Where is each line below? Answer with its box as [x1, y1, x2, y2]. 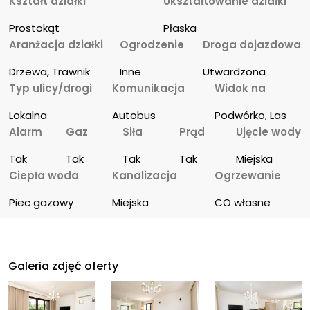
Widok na [215, 81, 266, 96]
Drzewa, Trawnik [9, 64, 91, 80]
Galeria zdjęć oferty [8, 258, 118, 275]
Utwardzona [202, 64, 266, 80]
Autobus [111, 108, 156, 123]
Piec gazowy [9, 195, 74, 210]
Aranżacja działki [9, 37, 104, 53]
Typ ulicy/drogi [9, 81, 93, 96]
